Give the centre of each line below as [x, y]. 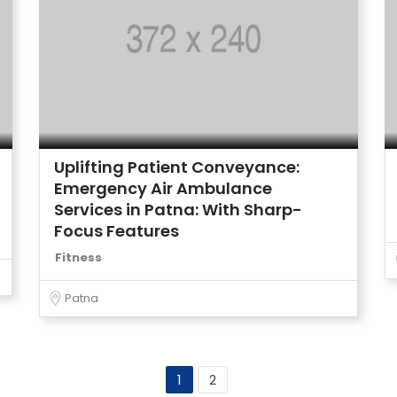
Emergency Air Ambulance [163, 188]
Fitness [78, 257]
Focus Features [117, 231]
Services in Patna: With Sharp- [178, 210]
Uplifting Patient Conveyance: [177, 167]
